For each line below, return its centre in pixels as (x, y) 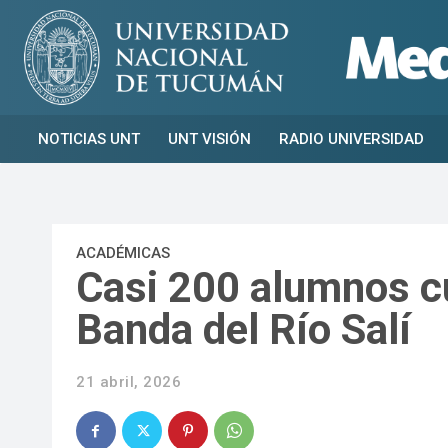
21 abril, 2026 (128, 382)
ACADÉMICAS (123, 252)
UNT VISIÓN (209, 138)
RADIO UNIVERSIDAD (351, 138)
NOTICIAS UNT (89, 138)
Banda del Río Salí (243, 329)
